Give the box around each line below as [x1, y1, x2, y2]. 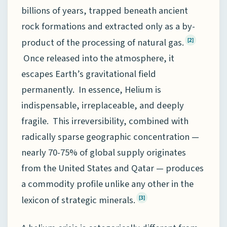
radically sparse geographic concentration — [21, 130, 199, 143]
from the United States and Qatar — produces [21, 161, 204, 175]
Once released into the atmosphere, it [21, 51, 174, 65]
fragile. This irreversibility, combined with [21, 114, 188, 128]
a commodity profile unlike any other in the [21, 177, 194, 191]
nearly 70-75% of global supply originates [21, 145, 186, 159]
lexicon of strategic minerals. [21, 194, 135, 207]
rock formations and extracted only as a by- [21, 19, 195, 33]
